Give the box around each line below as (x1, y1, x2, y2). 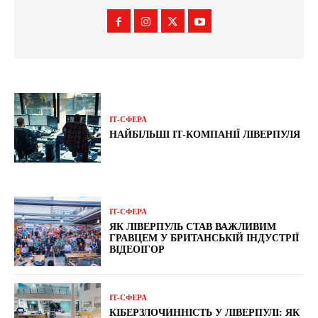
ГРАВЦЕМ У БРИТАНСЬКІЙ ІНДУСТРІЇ (109, 232, 300, 243)
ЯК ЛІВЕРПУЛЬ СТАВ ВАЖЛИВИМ (109, 221, 277, 232)
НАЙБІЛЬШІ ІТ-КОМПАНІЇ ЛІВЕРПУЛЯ (109, 128, 301, 140)
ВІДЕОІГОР (109, 243, 165, 255)
